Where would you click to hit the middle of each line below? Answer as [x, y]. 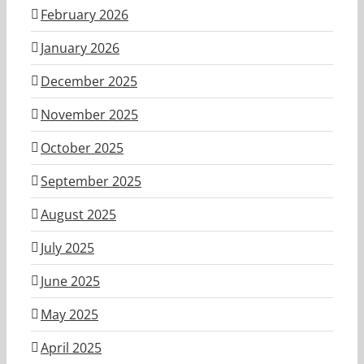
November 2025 [89, 114]
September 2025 [91, 181]
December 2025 [89, 81]
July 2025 [67, 247]
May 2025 [69, 314]
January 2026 [80, 48]
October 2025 [82, 147]
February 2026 [84, 14]
